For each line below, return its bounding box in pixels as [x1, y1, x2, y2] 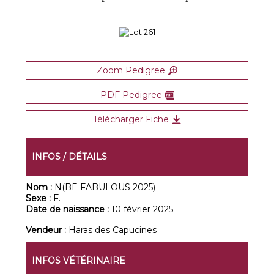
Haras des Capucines [68, 224, 157, 235]
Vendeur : [26, 224, 69, 235]
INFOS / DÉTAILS [32, 151, 108, 162]
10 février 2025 [111, 204, 174, 215]
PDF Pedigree [100, 89, 162, 100]
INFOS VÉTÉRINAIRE [32, 255, 126, 266]
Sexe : [26, 193, 54, 204]
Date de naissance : [26, 204, 112, 215]
